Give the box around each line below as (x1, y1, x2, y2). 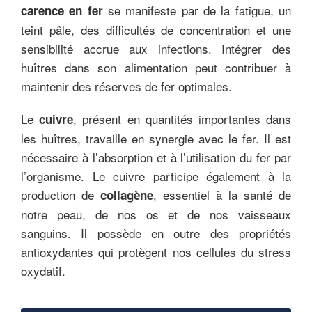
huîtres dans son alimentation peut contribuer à (21, 58, 291, 76)
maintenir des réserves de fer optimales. (21, 77, 232, 95)
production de (21, 185, 100, 203)
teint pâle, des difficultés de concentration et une (21, 20, 291, 38)
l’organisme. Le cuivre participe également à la (21, 166, 291, 185)
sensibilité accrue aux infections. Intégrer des (21, 39, 291, 57)
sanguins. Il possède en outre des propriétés (21, 224, 291, 242)
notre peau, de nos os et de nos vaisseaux (21, 205, 291, 223)
